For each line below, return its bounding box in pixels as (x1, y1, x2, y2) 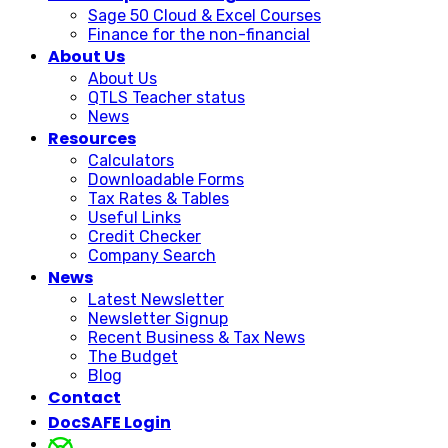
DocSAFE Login (48, 410, 171, 434)
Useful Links (88, 207, 181, 227)
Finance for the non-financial (88, 24, 310, 44)
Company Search (88, 245, 216, 265)
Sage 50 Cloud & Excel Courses (88, 5, 321, 25)
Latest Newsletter (88, 289, 224, 309)
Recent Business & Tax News (88, 327, 305, 347)
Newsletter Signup (88, 308, 228, 328)
